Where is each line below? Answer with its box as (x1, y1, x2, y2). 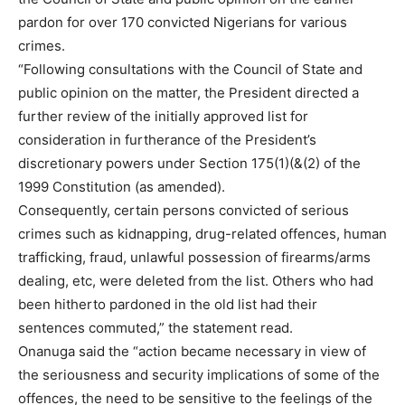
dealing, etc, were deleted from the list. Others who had (18, 272, 373, 290)
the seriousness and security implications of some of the (18, 366, 380, 384)
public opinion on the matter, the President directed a (18, 84, 359, 102)
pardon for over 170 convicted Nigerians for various (18, 14, 347, 32)
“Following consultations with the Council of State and (18, 61, 363, 79)
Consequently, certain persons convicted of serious (18, 202, 349, 220)
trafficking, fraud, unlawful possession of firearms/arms (18, 249, 371, 267)
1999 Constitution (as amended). (18, 178, 225, 196)
